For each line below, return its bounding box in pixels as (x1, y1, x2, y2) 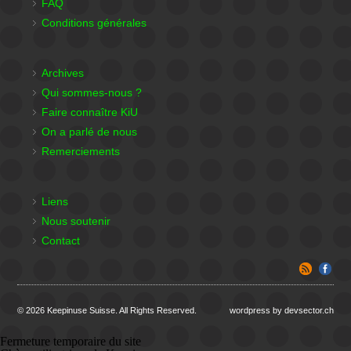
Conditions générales (42, 16, 147, 29)
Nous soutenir (42, 215, 111, 227)
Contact (42, 234, 81, 247)
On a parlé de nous (42, 125, 138, 138)
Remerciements (42, 145, 121, 157)
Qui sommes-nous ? (42, 86, 143, 99)
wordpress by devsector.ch (229, 306, 334, 315)
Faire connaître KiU (42, 106, 139, 118)
